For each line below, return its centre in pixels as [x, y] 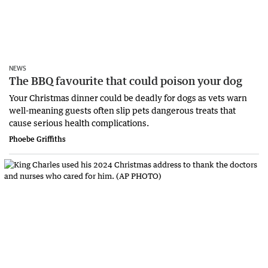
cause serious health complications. [79, 122]
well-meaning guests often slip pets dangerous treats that [122, 110]
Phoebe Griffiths [37, 139]
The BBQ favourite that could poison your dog [126, 80]
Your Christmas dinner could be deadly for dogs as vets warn [128, 97]
